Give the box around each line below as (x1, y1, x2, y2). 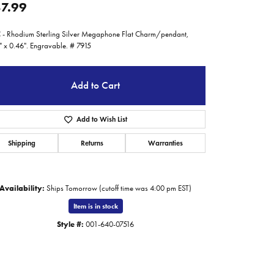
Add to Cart (71, 79, 120, 92)
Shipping (7, 138, 35, 147)
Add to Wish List (76, 114, 127, 124)
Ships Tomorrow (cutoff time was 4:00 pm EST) (46, 183, 191, 193)
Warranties (148, 138, 183, 147)
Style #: (57, 220, 84, 229)
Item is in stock (73, 202, 118, 210)
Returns (80, 138, 103, 147)
